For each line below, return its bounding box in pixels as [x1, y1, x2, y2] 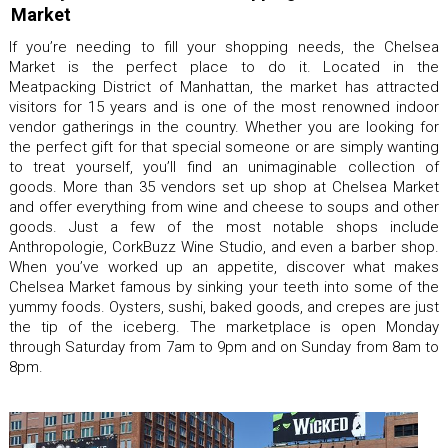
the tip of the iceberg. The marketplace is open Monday [9, 317, 439, 336]
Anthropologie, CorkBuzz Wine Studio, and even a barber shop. [9, 237, 439, 256]
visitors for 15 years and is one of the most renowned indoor [9, 97, 439, 116]
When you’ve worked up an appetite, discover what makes [9, 257, 439, 276]
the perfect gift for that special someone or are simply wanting [9, 137, 439, 156]
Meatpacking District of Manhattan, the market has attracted [9, 77, 439, 96]
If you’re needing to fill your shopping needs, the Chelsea [9, 37, 439, 56]
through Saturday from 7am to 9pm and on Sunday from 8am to [9, 337, 439, 356]
